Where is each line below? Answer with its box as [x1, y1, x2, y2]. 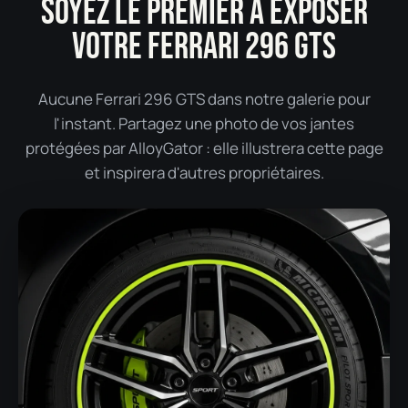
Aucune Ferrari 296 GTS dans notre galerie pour [37, 87, 371, 109]
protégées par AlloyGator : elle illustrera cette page [25, 137, 383, 158]
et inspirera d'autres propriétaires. [84, 161, 324, 183]
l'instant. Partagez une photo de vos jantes [54, 112, 354, 134]
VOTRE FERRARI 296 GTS [72, 25, 336, 69]
